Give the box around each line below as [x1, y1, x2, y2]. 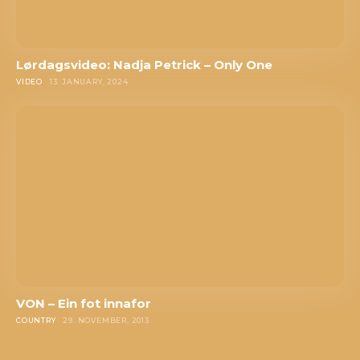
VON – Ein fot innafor [16, 295, 151, 311]
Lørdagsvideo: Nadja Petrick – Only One [16, 57, 272, 73]
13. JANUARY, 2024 [49, 77, 129, 87]
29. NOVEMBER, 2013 [63, 315, 149, 325]
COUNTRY [16, 315, 56, 325]
